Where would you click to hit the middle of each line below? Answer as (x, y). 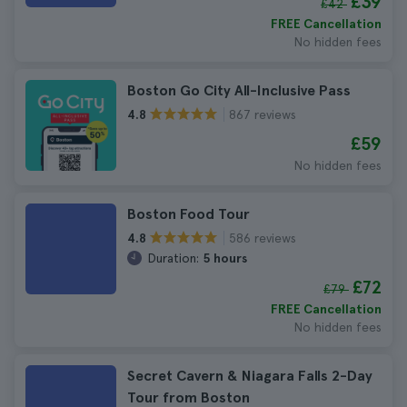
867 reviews (263, 114)
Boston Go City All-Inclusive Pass (239, 90)
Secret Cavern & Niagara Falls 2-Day (250, 376)
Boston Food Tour (189, 214)
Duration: (173, 258)
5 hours (225, 258)
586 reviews (263, 238)
